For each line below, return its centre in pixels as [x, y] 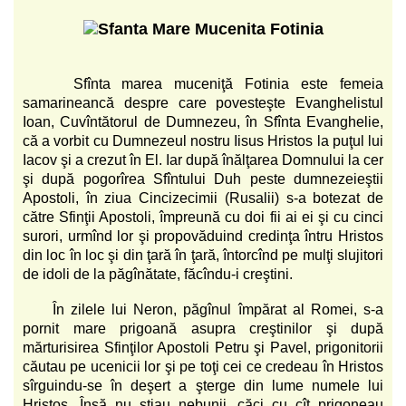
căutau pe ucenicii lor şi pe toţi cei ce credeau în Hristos [203, 366]
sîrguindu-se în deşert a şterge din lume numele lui [203, 385]
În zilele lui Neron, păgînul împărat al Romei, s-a [218, 309]
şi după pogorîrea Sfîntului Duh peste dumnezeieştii [203, 179]
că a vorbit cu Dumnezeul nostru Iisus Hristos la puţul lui [203, 140]
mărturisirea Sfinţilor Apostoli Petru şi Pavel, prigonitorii [203, 347]
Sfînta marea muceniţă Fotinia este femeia [228, 83]
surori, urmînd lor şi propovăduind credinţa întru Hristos [203, 236]
